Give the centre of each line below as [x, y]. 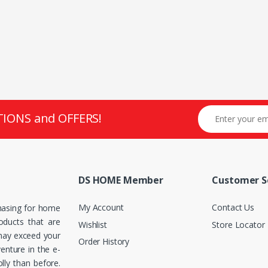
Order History [104, 242]
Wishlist [93, 224]
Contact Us [233, 208]
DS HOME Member [121, 180]
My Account [101, 208]
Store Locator [238, 224]
